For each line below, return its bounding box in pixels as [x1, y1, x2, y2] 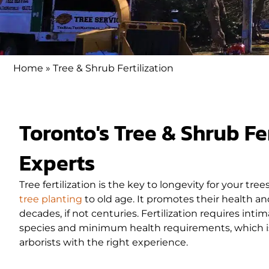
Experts [19, 147, 95, 180]
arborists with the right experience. [19, 237, 188, 249]
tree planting [19, 193, 82, 205]
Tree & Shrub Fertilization [53, 62, 174, 74]
